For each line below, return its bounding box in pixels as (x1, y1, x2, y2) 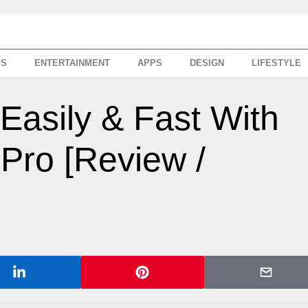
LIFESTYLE (252, 58, 302, 68)
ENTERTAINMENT (34, 58, 111, 68)
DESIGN (190, 58, 225, 68)
